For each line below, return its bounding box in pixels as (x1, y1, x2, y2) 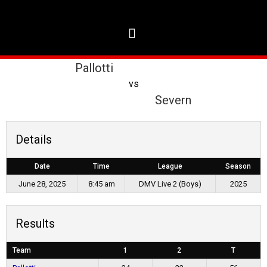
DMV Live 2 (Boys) (139, 179, 201, 188)
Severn (154, 93, 191, 107)
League (157, 162, 182, 170)
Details (15, 132, 52, 147)
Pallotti (75, 61, 113, 75)
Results (15, 216, 55, 231)
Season (225, 162, 251, 170)
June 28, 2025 (18, 179, 66, 188)
